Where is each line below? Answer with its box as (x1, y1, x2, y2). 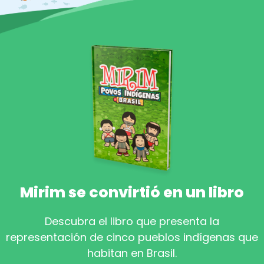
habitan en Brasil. (87, 246, 177, 261)
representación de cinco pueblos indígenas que (6, 230, 258, 245)
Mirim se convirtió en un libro (20, 182, 244, 203)
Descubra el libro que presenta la (45, 214, 219, 229)
